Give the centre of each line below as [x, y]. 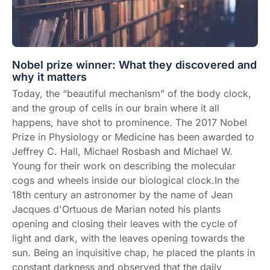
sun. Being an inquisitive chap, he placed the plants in [133, 252]
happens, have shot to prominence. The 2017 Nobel [130, 122]
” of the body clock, [206, 93]
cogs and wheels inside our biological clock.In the [126, 180]
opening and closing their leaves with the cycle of [125, 223]
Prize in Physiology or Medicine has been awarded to [133, 137]
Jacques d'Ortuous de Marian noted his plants [116, 209]
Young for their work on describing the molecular [124, 165]
